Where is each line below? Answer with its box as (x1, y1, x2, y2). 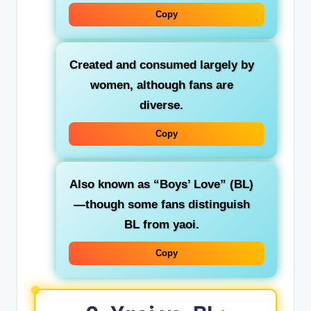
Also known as (69, 178, 153, 192)
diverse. (140, 99, 183, 112)
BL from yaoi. (124, 218, 199, 232)
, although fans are (129, 78, 233, 92)
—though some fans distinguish (73, 198, 250, 212)
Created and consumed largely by (69, 58, 254, 72)
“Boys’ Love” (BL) (153, 178, 253, 192)
